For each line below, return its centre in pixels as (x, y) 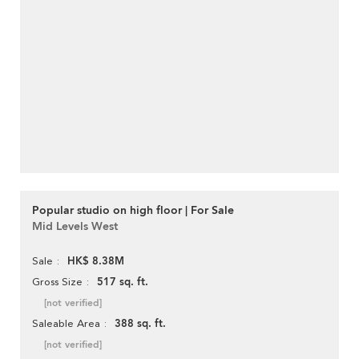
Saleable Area (66, 324)
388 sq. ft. (140, 324)
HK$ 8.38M (96, 262)
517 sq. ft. (123, 282)
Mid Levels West (75, 227)
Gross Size (57, 282)
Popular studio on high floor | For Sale (133, 211)
